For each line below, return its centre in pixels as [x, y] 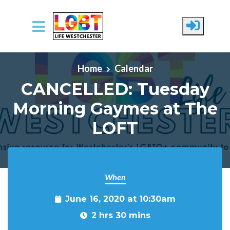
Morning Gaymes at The [115, 108]
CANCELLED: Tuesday [115, 89]
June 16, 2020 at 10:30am [120, 199]
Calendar [133, 68]
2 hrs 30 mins [121, 215]
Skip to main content [48, 54]
